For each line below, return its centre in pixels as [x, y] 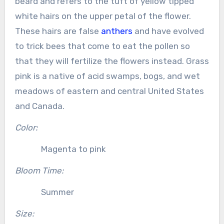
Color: [26, 127]
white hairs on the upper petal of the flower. [103, 16]
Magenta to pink [73, 149]
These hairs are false [58, 31]
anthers [116, 31]
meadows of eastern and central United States [109, 91]
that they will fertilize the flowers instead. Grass [112, 61]
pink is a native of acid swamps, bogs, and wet [107, 76]
